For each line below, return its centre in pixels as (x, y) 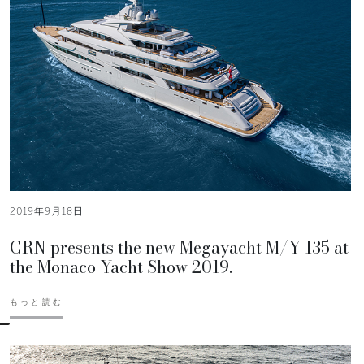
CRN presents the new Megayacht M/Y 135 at (179, 248)
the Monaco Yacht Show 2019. (121, 267)
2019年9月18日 (47, 212)
